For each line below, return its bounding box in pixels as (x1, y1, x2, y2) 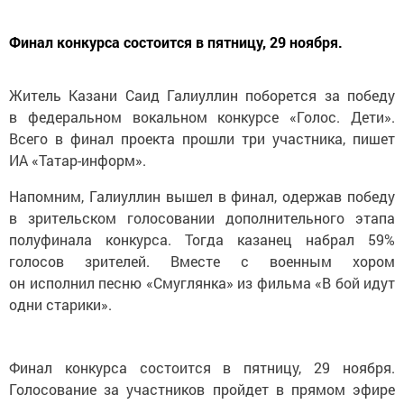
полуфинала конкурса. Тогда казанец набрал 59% (9, 224, 395, 243)
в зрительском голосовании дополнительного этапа (9, 202, 395, 222)
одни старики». (9, 289, 112, 308)
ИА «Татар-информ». (9, 144, 146, 164)
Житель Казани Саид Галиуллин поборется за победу (9, 79, 395, 99)
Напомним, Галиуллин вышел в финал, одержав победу (9, 180, 395, 200)
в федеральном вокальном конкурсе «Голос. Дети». (9, 101, 395, 121)
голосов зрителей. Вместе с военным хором (9, 245, 395, 265)
